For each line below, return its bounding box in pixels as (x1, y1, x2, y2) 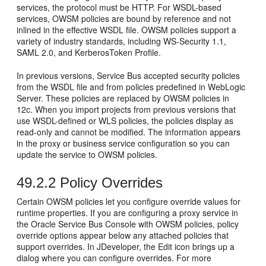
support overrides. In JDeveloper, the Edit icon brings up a (17, 240, 235, 252)
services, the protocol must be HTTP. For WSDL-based (17, 1, 222, 13)
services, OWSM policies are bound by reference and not (17, 12, 232, 24)
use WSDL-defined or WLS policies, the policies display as (17, 115, 234, 126)
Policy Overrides (56, 175, 163, 191)
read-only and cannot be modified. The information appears (17, 126, 241, 138)
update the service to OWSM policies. (17, 148, 158, 160)
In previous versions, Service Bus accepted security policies (17, 69, 240, 81)
